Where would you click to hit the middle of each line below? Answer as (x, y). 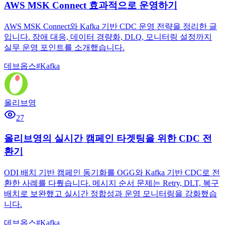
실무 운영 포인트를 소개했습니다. (64, 48)
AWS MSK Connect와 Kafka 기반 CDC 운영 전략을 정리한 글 (110, 27)
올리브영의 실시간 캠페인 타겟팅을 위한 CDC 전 (108, 138)
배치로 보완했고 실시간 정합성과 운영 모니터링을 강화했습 (110, 193)
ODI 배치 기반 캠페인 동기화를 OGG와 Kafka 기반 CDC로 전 (112, 172)
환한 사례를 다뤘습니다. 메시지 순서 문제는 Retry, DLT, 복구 (111, 183)
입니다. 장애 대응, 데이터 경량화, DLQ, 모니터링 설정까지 (108, 37)
